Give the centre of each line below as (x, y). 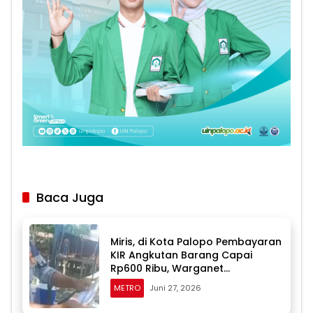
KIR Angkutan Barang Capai (181, 255)
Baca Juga (70, 198)
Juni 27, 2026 (175, 287)
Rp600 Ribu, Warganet (167, 268)
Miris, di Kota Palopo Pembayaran (196, 241)
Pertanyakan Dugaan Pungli (181, 281)
